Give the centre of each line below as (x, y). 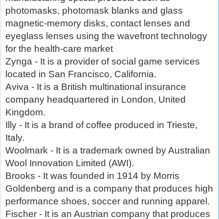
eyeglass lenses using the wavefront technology (106, 36)
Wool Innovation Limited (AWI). (70, 163)
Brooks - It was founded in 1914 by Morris (92, 176)
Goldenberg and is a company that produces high (109, 189)
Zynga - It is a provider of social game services (103, 62)
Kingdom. (25, 112)
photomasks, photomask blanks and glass (94, 11)
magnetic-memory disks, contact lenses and (98, 23)
